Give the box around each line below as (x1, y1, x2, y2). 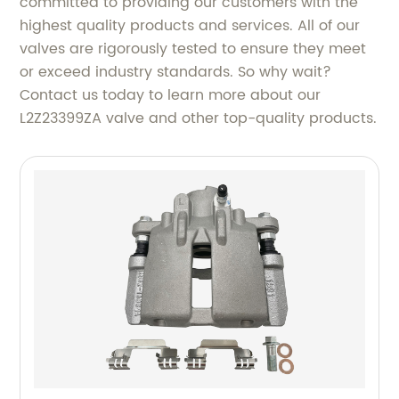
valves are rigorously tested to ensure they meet (20, 37, 367, 61)
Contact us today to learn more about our (20, 83, 322, 107)
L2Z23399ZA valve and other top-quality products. (20, 106, 378, 130)
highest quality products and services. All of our (20, 13, 361, 37)
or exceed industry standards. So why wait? (20, 60, 332, 84)
